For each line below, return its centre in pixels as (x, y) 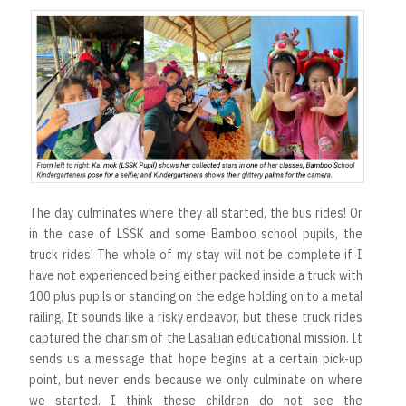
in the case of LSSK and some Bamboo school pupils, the (196, 233)
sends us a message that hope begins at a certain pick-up (196, 358)
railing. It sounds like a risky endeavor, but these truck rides (196, 317)
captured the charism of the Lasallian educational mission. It (196, 338)
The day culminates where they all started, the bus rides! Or (196, 213)
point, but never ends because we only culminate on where (196, 379)
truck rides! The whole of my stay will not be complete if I (196, 254)
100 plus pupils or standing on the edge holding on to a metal (196, 296)
